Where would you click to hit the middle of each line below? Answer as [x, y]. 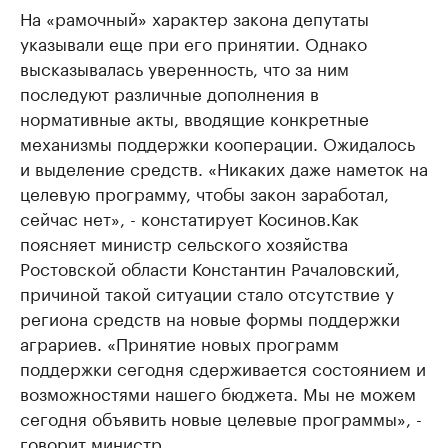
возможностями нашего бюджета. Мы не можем [218, 392]
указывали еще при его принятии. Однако [193, 42]
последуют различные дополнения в [169, 92]
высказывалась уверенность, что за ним [184, 67]
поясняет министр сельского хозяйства [184, 242]
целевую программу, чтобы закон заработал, [204, 192]
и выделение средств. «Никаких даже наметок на [224, 167]
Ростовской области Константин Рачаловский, [210, 267]
